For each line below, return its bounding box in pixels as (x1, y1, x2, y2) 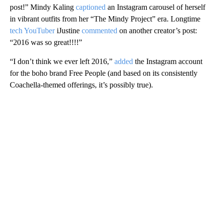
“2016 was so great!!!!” (10, 38, 82, 46)
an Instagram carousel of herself (106, 2, 205, 11)
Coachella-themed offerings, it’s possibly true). (10, 80, 153, 89)
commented (82, 26, 117, 35)
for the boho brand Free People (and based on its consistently (10, 68, 197, 77)
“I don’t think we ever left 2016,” (10, 57, 114, 66)
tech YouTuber (10, 26, 55, 35)
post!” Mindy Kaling (10, 2, 76, 11)
